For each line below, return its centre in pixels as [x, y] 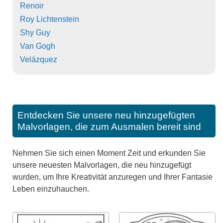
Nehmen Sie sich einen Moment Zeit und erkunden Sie [109, 153]
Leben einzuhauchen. [51, 189]
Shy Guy [35, 32]
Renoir [32, 5]
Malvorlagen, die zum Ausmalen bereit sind [109, 126]
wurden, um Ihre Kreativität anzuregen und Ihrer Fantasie [112, 177]
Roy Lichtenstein [50, 19]
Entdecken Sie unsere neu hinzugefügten [106, 115]
